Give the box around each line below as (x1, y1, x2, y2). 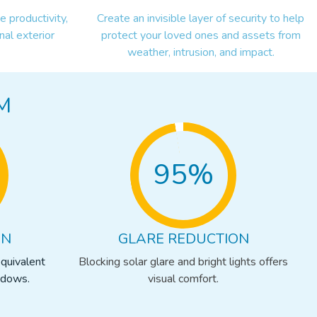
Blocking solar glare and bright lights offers (79, 253, 289, 270)
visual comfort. (148, 270, 219, 287)
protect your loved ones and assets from (100, 27, 301, 43)
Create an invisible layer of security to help (97, 10, 305, 26)
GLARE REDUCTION (117, 229, 249, 248)
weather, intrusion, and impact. (127, 44, 275, 60)
